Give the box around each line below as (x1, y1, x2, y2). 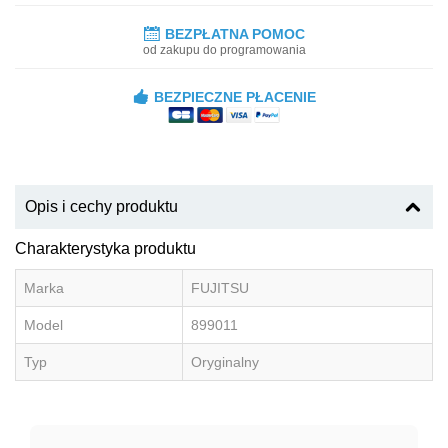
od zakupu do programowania (142, 42, 306, 57)
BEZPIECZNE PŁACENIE (153, 88, 316, 105)
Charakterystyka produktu (15, 239, 196, 257)
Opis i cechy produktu (25, 197, 178, 215)
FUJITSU (191, 279, 249, 296)
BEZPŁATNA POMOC (164, 25, 305, 42)
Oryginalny (191, 353, 259, 370)
